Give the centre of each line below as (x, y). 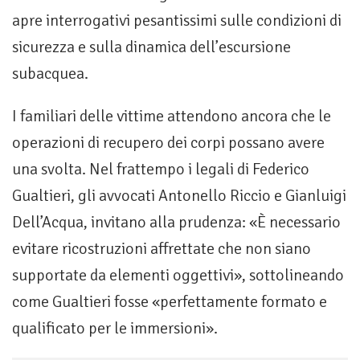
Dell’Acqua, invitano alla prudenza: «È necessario (176, 223)
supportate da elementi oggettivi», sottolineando (178, 276)
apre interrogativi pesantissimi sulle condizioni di (177, 21)
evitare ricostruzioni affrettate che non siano (162, 249)
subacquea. (50, 74)
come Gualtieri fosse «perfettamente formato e (170, 302)
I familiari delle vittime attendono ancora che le (172, 117)
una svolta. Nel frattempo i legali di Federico (161, 170)
